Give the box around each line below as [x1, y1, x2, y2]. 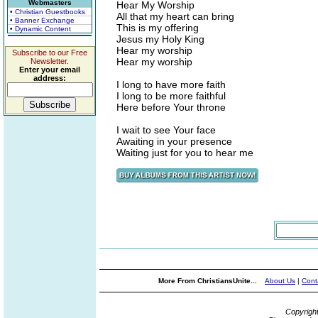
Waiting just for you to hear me [116, 147, 253, 158]
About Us [265, 277, 295, 285]
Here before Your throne [116, 102, 226, 113]
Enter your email [19, 65, 80, 74]
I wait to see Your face [116, 124, 216, 136]
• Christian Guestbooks [10, 8, 85, 16]
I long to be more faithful [116, 90, 226, 102]
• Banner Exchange [10, 16, 75, 24]
